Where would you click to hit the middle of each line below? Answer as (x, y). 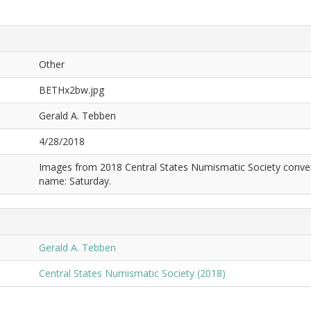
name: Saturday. (75, 181)
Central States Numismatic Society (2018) (132, 274)
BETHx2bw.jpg (72, 90)
